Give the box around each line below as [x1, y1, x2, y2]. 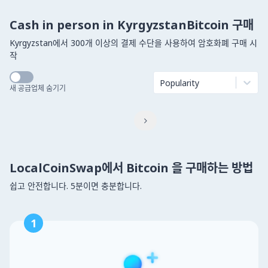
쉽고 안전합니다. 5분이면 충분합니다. [10, 180, 142, 191]
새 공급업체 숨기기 [10, 83, 66, 93]
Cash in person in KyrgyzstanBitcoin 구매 [10, 17, 254, 33]
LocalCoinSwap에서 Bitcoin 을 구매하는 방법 [10, 160, 253, 176]
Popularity [160, 77, 199, 89]
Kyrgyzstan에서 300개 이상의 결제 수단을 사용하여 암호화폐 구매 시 [10, 37, 257, 48]
